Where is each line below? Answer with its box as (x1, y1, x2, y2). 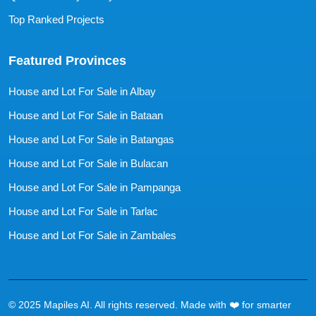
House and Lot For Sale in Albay (8, 85, 156, 97)
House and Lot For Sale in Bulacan (8, 157, 168, 169)
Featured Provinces (8, 54, 126, 68)
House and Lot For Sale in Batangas (8, 133, 174, 145)
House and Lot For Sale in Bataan (8, 109, 163, 121)
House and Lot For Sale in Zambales (8, 229, 176, 241)
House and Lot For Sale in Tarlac (8, 205, 158, 217)
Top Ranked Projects (8, 13, 104, 25)
